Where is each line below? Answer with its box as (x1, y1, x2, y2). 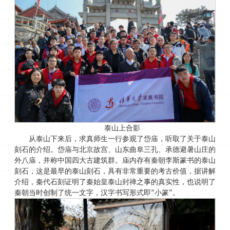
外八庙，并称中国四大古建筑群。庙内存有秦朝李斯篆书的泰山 (14, 156, 216, 164)
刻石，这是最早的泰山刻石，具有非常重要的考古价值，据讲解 (14, 166, 216, 175)
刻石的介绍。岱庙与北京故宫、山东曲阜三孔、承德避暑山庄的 (14, 145, 216, 154)
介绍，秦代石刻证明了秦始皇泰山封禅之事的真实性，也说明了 (14, 177, 216, 186)
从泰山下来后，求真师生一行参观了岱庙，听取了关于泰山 (28, 134, 216, 143)
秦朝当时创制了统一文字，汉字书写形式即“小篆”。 (14, 188, 180, 197)
